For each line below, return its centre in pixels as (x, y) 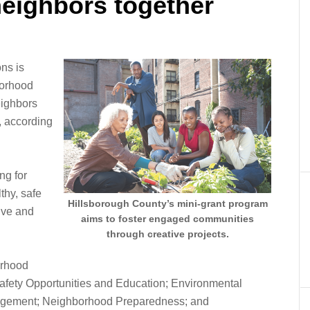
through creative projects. (167, 234)
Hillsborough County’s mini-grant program (167, 203)
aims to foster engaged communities (167, 219)
